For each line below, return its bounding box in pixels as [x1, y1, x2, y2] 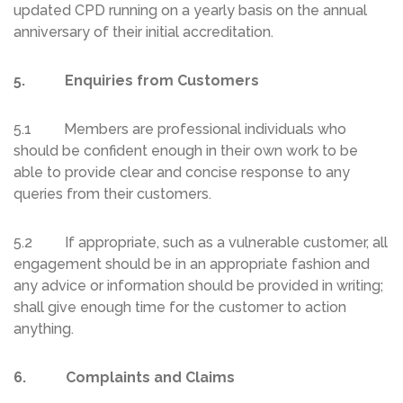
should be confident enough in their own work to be [13, 142, 358, 160]
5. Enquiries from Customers [13, 72, 259, 90]
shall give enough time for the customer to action [13, 299, 346, 317]
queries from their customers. [13, 185, 211, 203]
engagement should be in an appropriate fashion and [13, 255, 370, 273]
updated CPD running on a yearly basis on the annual [13, 2, 367, 20]
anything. [13, 320, 74, 338]
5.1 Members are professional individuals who [13, 121, 346, 139]
